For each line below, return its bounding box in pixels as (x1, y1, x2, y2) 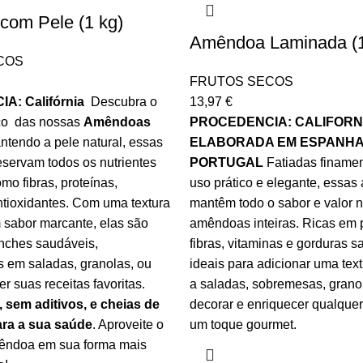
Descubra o (87, 95, 157, 109)
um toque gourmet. (190, 318, 297, 331)
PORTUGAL (190, 156, 263, 169)
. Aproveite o (92, 318, 164, 331)
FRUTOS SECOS (190, 75, 293, 88)
